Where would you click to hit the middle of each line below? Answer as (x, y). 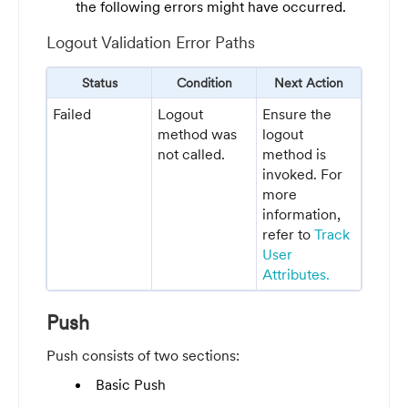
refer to (289, 234)
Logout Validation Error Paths (151, 43)
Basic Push (131, 384)
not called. (192, 153)
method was (198, 133)
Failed (72, 113)
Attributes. (296, 274)
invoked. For (303, 173)
